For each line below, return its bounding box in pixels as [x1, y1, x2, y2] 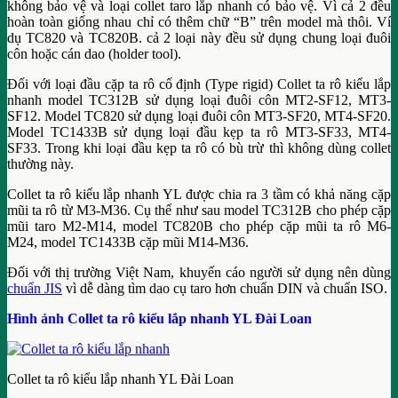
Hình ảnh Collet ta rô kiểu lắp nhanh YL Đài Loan [7, 310, 312, 326]
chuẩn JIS [7, 280, 62, 296]
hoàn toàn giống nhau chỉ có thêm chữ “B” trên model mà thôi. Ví [7, 13, 391, 29]
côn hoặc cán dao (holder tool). [7, 45, 181, 61]
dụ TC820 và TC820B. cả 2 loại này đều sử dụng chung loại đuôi [7, 29, 391, 45]
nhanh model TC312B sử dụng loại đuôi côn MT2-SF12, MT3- [7, 92, 391, 107]
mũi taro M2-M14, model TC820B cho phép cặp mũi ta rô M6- [7, 218, 391, 234]
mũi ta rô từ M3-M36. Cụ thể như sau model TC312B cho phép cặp [7, 202, 391, 218]
